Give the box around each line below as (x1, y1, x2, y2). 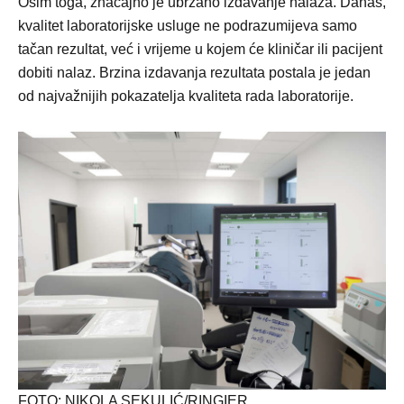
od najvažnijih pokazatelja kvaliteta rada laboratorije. (18, 88, 353, 105)
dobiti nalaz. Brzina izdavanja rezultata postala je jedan (18, 65, 371, 81)
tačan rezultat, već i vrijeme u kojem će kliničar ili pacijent (18, 41, 382, 58)
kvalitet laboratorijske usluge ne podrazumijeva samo (18, 18, 357, 34)
